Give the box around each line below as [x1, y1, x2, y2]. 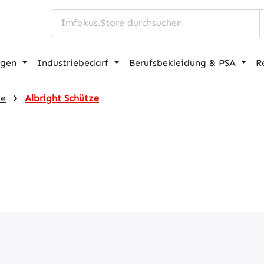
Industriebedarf [37, 57, 109, 68]
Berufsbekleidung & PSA [128, 57, 236, 68]
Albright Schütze [25, 92, 99, 104]
